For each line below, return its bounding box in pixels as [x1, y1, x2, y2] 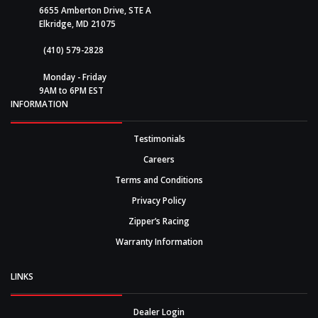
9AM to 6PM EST [39, 84, 104, 96]
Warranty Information [115, 236, 203, 248]
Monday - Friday [39, 70, 106, 82]
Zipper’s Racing [128, 215, 190, 227]
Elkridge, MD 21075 [39, 17, 116, 29]
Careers [143, 153, 175, 165]
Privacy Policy [132, 194, 186, 207]
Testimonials [133, 133, 185, 145]
